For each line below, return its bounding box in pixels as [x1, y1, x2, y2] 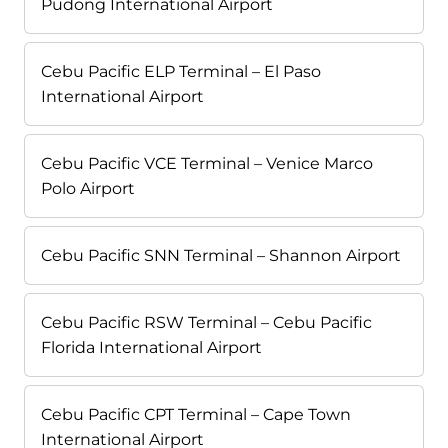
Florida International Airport [41, 338, 262, 358]
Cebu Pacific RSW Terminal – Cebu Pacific [41, 313, 372, 333]
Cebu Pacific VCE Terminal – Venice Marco [41, 154, 373, 174]
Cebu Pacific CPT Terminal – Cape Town [41, 405, 351, 425]
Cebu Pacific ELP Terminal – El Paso [41, 62, 321, 82]
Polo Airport [41, 179, 135, 199]
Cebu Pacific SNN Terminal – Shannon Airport [41, 246, 401, 266]
